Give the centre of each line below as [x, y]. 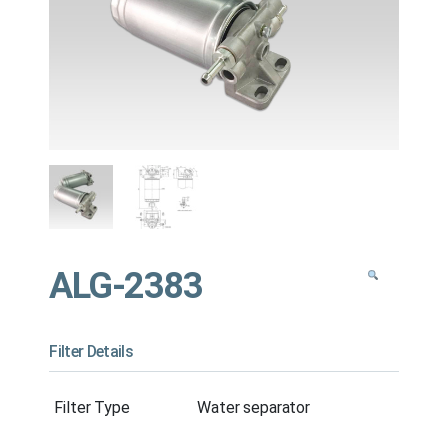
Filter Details [91, 351]
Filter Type [92, 407]
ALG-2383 [126, 285]
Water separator [254, 407]
